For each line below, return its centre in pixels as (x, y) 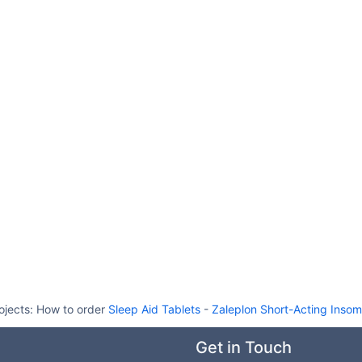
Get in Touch (244, 347)
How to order (72, 309)
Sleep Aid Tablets (154, 309)
